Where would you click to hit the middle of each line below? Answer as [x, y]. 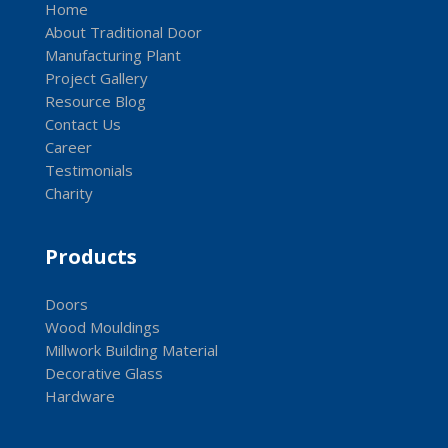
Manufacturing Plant [112, 55]
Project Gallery [96, 78]
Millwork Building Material [131, 350]
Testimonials [88, 170]
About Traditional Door [123, 32]
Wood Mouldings [102, 327]
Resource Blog [95, 101]
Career [68, 147]
